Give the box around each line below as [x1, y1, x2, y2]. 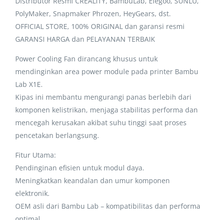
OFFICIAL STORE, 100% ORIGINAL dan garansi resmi [15, 21, 185, 31]
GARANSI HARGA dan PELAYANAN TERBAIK [15, 34, 156, 44]
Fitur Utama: [15, 150, 56, 160]
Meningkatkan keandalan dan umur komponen [15, 175, 170, 185]
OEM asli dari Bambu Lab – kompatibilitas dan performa [15, 201, 201, 211]
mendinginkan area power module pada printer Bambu [15, 66, 199, 76]
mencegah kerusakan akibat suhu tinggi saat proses [15, 117, 187, 127]
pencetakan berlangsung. [15, 130, 100, 140]
